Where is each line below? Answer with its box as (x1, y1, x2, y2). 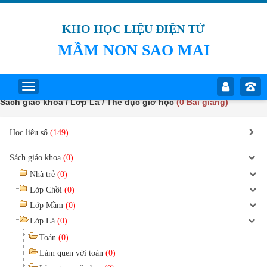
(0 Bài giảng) (176, 97, 228, 107)
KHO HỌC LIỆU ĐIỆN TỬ (62, 22, 205, 35)
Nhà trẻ (30, 170, 57, 179)
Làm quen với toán (39, 249, 105, 257)
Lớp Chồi (30, 185, 64, 194)
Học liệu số (10, 128, 50, 137)
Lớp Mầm (30, 201, 66, 210)
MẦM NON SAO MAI (57, 42, 210, 59)
